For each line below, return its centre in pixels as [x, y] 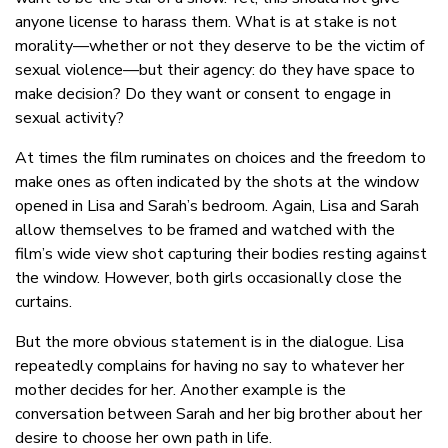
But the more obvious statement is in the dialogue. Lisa [209, 342]
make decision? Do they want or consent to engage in [203, 94]
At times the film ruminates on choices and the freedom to [220, 158]
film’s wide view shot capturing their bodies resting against [221, 254]
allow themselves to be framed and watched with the [205, 230]
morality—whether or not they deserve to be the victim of [219, 46]
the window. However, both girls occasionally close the [208, 278]
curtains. [43, 302]
